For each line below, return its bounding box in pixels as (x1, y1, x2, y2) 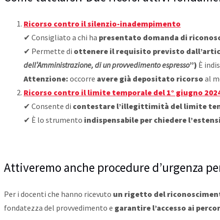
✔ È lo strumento (24, 115, 84, 125)
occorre (68, 74, 97, 84)
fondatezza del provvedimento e (4, 203, 114, 213)
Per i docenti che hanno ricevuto (4, 189, 113, 199)
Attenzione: (24, 74, 68, 84)
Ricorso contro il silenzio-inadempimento (24, 19, 181, 29)
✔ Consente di (24, 101, 73, 111)
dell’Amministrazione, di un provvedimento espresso (24, 60, 190, 70)
